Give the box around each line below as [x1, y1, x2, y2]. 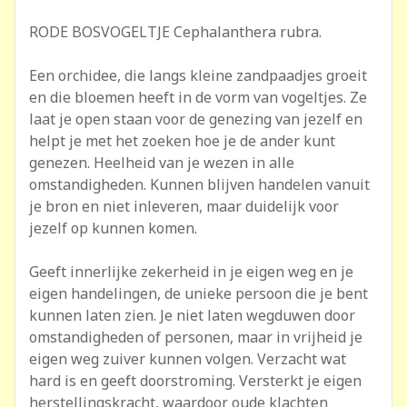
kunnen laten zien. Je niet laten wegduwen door [29, 305, 355, 325]
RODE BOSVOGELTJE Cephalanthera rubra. [29, 22, 322, 42]
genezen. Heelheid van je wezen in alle [29, 153, 294, 173]
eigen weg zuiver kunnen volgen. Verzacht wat [29, 349, 346, 369]
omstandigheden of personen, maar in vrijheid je [29, 327, 362, 347]
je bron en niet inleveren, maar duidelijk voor [29, 196, 339, 216]
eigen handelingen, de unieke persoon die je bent [29, 283, 368, 303]
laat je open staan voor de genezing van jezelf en [29, 109, 362, 129]
